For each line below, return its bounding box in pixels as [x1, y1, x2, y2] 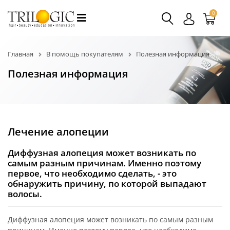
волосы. [8, 187, 42, 200]
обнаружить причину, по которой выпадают [8, 177, 206, 189]
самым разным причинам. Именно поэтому [8, 157, 201, 169]
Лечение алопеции [8, 124, 109, 139]
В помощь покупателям [46, 49, 123, 59]
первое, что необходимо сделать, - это [8, 167, 177, 179]
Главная [8, 49, 33, 59]
